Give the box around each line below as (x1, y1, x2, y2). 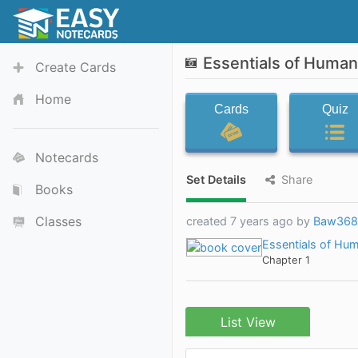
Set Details (186, 173, 246, 187)
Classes (35, 213, 82, 229)
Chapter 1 (262, 253, 310, 266)
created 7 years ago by (186, 213, 313, 228)
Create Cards (35, 59, 116, 75)
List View (220, 313, 276, 330)
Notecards (35, 149, 98, 165)
